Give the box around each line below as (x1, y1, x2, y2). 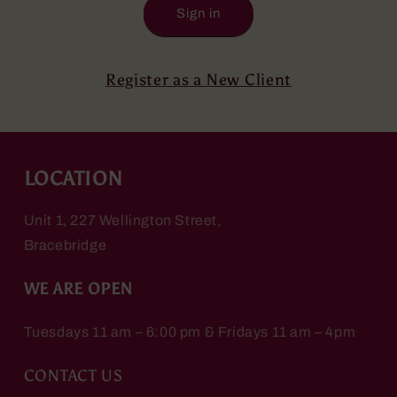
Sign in (176, 6, 221, 21)
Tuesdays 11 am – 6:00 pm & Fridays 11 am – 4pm (23, 323, 356, 339)
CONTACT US (23, 365, 123, 385)
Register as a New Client (105, 69, 292, 90)
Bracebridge (23, 237, 107, 253)
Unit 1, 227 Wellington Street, (23, 213, 222, 228)
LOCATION (23, 167, 123, 191)
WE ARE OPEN (23, 278, 133, 299)
